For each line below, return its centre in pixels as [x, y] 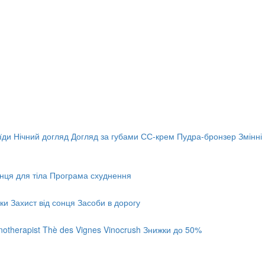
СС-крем [158, 136]
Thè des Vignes [73, 230]
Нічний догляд [41, 136]
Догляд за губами [105, 136]
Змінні [250, 136]
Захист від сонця [43, 202]
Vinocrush [122, 230]
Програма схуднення [91, 175]
